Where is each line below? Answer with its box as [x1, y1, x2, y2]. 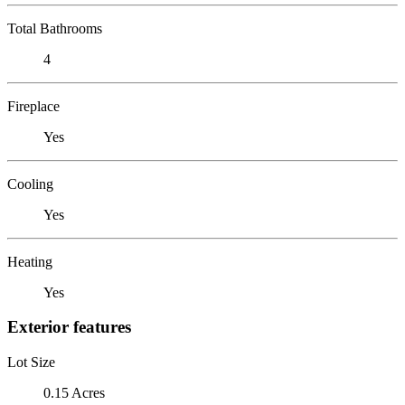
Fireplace [7, 98, 60, 114]
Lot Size [7, 353, 55, 370]
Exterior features [7, 317, 131, 337]
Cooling [7, 175, 53, 192]
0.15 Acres [43, 384, 105, 400]
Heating [7, 253, 52, 269]
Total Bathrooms [7, 20, 102, 36]
